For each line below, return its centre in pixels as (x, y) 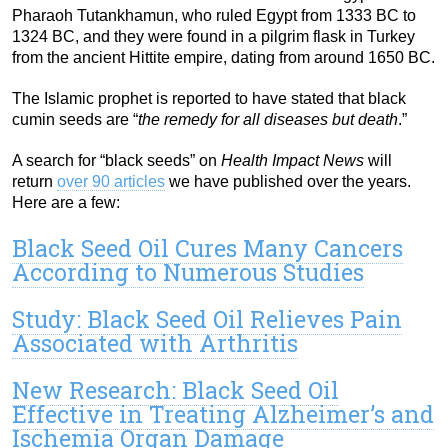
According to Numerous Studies (188, 272)
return (34, 182)
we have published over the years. (288, 182)
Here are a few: (66, 203)
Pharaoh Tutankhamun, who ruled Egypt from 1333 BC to (214, 16)
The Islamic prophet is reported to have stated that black (209, 99)
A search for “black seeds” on (116, 161)
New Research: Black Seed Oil (175, 390)
